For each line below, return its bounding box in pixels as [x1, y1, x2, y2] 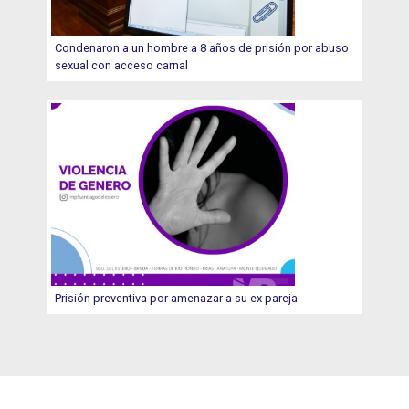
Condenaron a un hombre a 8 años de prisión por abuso [55, 40, 350, 55]
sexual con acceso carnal [55, 58, 189, 72]
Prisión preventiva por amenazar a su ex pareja [55, 290, 299, 305]
